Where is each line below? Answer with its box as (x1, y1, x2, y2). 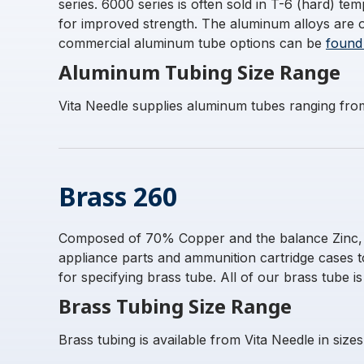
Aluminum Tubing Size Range (58, 58, 340, 85)
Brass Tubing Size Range (58, 292, 292, 319)
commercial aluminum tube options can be (58, 35, 326, 51)
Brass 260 (58, 179, 177, 214)
